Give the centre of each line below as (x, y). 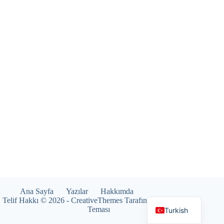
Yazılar (77, 191)
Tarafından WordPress (159, 200)
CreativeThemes (97, 200)
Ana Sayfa (37, 191)
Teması (98, 209)
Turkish (176, 210)
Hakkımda (117, 191)
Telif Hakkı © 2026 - (37, 200)
